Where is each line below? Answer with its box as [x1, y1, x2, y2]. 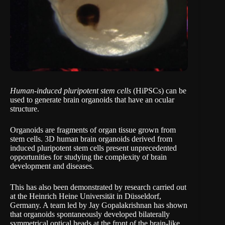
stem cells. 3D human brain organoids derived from [10, 135, 172, 144]
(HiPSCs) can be [131, 86, 186, 95]
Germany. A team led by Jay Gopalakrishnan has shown [10, 201, 187, 210]
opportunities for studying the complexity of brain [10, 153, 167, 162]
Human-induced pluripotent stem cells [10, 86, 131, 95]
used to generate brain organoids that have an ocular [10, 95, 174, 104]
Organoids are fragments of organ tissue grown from [10, 126, 176, 135]
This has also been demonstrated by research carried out [10, 183, 186, 192]
